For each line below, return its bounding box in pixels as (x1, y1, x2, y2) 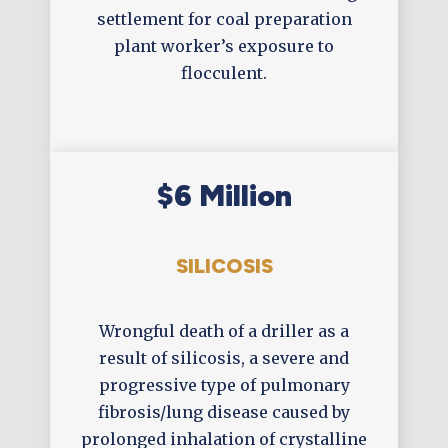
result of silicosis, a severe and (99, 348, 349, 369)
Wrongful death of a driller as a (99, 321, 349, 342)
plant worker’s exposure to (114, 36, 334, 57)
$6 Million (156, 177, 292, 215)
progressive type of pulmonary (98, 375, 350, 396)
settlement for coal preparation (96, 9, 352, 30)
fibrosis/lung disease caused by (98, 402, 350, 423)
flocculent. (181, 63, 267, 84)
